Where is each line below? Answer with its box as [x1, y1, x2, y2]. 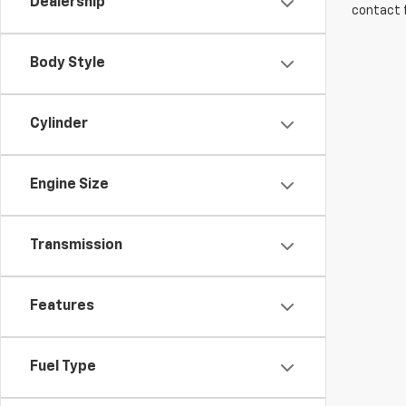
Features [30, 299, 94, 314]
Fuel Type [30, 360, 96, 374]
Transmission [30, 238, 122, 253]
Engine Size [30, 178, 109, 192]
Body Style [30, 56, 105, 71]
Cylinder [30, 117, 88, 131]
